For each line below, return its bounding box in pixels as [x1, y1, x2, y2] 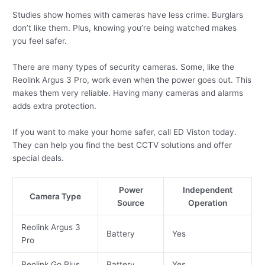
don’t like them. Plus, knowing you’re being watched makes [12, 23, 237, 33]
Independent [183, 185, 233, 195]
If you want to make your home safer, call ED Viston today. [12, 127, 237, 137]
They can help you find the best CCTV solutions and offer [12, 140, 232, 150]
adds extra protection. [12, 101, 97, 111]
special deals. [12, 153, 64, 163]
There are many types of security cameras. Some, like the [12, 62, 235, 72]
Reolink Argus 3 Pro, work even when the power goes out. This [12, 75, 252, 85]
